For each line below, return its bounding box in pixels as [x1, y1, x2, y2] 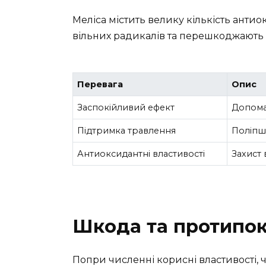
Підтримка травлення [77, 125, 176, 137]
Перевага [77, 79, 123, 90]
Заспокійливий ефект [77, 102, 175, 113]
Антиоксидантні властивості [77, 148, 205, 160]
